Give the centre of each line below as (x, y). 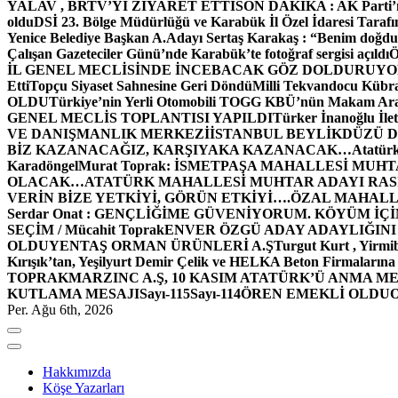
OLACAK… (46, 181)
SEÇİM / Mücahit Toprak (86, 229)
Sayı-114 (215, 293)
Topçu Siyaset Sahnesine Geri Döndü (141, 85)
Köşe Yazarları (84, 387)
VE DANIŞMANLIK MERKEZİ (108, 133)
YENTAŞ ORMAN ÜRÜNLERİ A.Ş (161, 245)
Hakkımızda (77, 371)
